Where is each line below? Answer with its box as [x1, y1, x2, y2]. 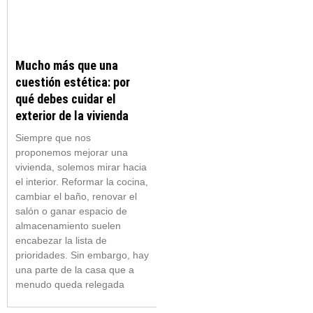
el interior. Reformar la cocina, [15, 175, 148, 187]
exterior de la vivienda [15, 108, 129, 123]
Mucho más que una [15, 57, 118, 73]
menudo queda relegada [15, 278, 124, 290]
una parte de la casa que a [15, 263, 134, 275]
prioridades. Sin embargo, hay [15, 249, 149, 261]
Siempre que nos [15, 131, 91, 143]
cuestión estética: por [15, 74, 130, 89]
